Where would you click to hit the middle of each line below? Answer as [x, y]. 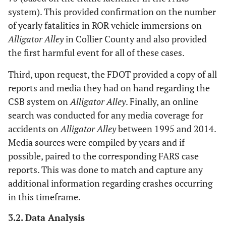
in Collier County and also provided [135, 39]
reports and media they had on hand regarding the [109, 88]
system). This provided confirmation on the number [112, 12]
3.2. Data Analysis [46, 217]
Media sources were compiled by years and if [96, 142]
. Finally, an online [162, 101]
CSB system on [39, 101]
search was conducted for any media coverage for [106, 115]
